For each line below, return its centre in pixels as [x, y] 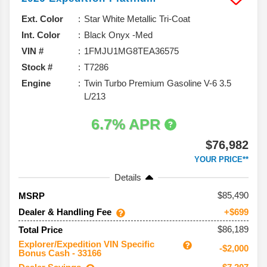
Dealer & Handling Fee [65, 212]
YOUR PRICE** [221, 160]
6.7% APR [128, 124]
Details [128, 178]
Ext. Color [42, 19]
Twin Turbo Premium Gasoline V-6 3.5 [158, 83]
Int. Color [41, 35]
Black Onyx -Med [118, 35]
